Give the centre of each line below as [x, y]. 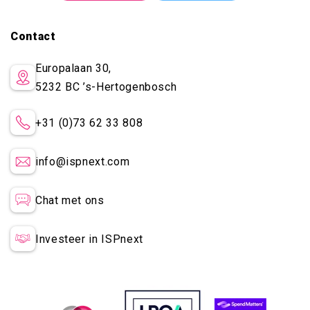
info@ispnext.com [83, 161]
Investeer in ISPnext [89, 239]
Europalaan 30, [73, 69]
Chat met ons [70, 200]
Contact [33, 37]
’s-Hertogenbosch [130, 87]
